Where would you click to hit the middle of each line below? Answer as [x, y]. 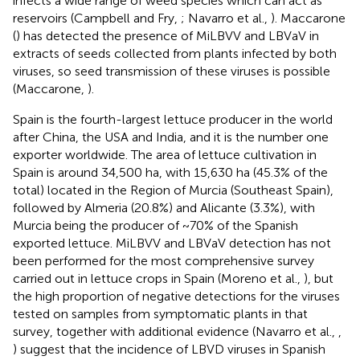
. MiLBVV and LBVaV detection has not [221, 243]
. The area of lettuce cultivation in [221, 154]
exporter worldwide [69, 154]
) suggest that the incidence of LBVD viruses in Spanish [169, 349]
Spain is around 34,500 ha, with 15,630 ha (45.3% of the [170, 172]
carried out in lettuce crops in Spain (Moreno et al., [158, 278]
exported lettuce [61, 243]
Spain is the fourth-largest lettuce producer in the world [173, 119]
